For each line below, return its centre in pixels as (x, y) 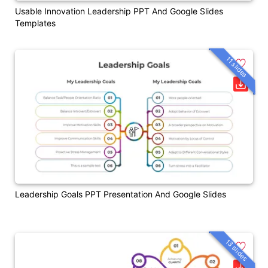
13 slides (237, 250)
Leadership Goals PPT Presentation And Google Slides (121, 194)
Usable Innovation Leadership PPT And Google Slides (119, 11)
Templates (35, 23)
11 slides (237, 67)
